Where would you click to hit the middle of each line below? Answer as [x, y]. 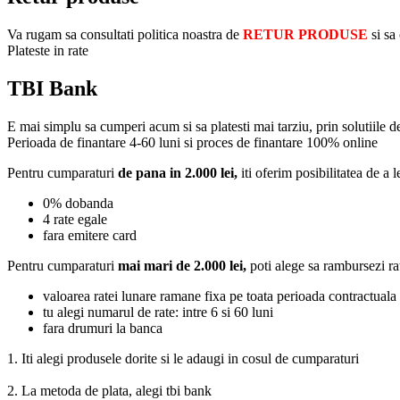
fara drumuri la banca [103, 328]
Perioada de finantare [68, 142]
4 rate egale [75, 219]
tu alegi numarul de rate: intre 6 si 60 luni [158, 312]
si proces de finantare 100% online [281, 142]
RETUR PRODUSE [305, 34]
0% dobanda [78, 203]
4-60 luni [157, 142]
